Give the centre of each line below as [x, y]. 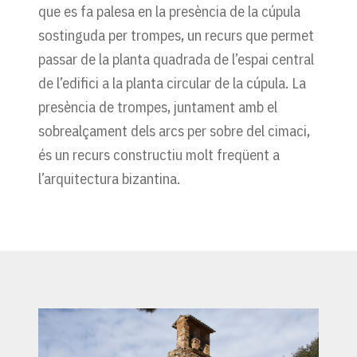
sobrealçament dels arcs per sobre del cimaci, [174, 130]
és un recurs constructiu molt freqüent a [159, 154]
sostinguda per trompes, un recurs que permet [176, 35]
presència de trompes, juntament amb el [158, 106]
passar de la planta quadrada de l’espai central [176, 59]
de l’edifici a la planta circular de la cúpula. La [172, 82]
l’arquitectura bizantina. [109, 178]
